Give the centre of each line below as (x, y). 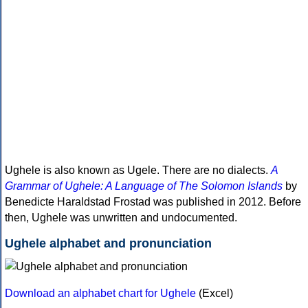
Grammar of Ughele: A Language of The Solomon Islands (144, 186)
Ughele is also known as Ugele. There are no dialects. (138, 170)
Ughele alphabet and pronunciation (108, 244)
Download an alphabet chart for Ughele (100, 294)
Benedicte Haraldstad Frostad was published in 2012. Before (153, 202)
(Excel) (214, 294)
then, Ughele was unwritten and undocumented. (121, 218)
